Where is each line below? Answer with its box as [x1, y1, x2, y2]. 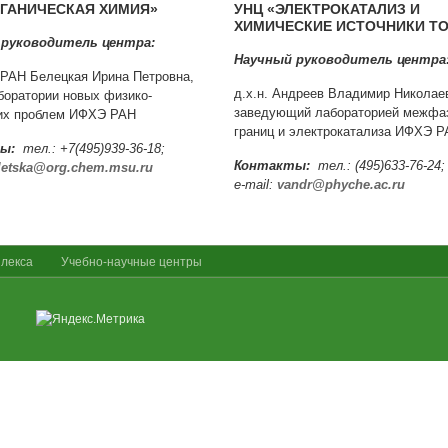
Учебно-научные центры [58, 255, 202, 269]
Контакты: [234, 158, 310, 173]
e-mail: [234, 177, 277, 192]
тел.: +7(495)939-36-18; [15, 141, 165, 156]
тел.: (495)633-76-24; [310, 158, 445, 173]
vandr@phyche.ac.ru [277, 177, 405, 192]
